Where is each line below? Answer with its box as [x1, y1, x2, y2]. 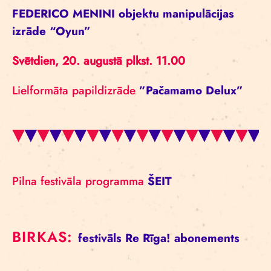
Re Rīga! [125, 230, 171, 246]
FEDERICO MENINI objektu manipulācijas [12, 5, 234, 22]
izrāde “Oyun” [12, 23, 94, 39]
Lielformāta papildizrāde [12, 82, 139, 99]
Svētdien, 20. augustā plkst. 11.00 [12, 53, 185, 69]
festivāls [77, 230, 122, 246]
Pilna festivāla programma [12, 173, 148, 189]
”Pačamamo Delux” [139, 82, 243, 99]
